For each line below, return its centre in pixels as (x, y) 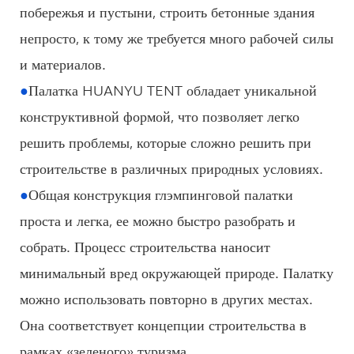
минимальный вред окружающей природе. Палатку (177, 271)
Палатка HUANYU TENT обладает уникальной (173, 89)
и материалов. (63, 63)
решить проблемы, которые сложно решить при (166, 141)
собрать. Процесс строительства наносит (145, 245)
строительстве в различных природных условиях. (171, 167)
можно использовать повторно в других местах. (166, 298)
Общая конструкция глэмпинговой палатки (161, 193)
